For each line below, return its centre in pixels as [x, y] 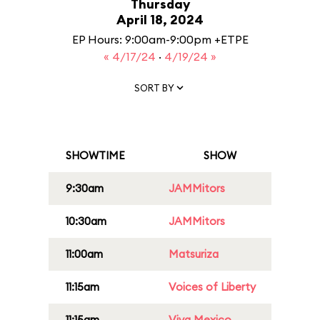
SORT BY [154, 87]
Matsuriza [194, 254]
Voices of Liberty [212, 287]
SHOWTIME [95, 155]
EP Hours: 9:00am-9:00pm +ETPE [160, 39]
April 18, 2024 [160, 20]
